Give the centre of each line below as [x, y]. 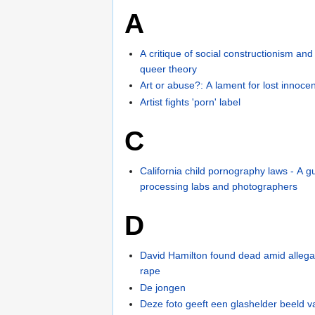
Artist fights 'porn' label [191, 102]
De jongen [163, 287]
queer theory [169, 69]
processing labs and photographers [219, 187]
